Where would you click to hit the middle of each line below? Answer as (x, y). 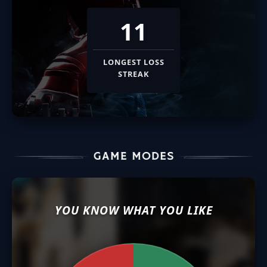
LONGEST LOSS (133, 62)
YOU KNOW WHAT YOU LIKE (133, 210)
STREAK (133, 74)
